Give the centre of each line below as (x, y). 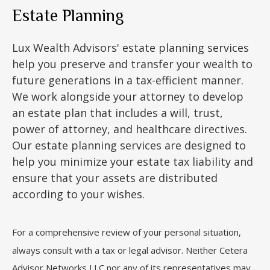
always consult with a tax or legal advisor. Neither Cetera (130, 250)
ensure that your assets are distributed (115, 178)
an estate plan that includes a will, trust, (118, 113)
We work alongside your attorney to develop (128, 96)
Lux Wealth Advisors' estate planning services (130, 48)
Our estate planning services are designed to (129, 145)
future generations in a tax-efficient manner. (128, 80)
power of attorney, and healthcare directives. (130, 129)
